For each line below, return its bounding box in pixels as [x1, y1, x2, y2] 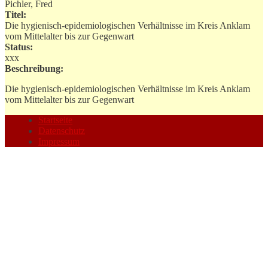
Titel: [5, 9, 26, 20]
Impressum [38, 136, 80, 147]
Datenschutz [38, 125, 85, 136]
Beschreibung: [5, 63, 63, 74]
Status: [5, 41, 33, 52]
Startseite [38, 114, 72, 125]
